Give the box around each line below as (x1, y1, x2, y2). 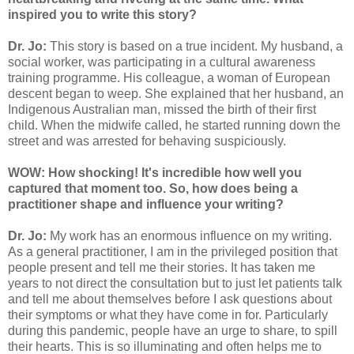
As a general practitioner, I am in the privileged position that (8, 244, 337, 258)
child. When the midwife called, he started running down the (8, 118, 341, 132)
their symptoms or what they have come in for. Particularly (8, 307, 328, 322)
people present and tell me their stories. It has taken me (8, 260, 315, 274)
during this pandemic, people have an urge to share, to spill (8, 323, 337, 337)
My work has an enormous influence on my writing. (50, 228, 332, 243)
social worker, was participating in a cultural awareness (8, 55, 315, 69)
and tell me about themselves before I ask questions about (8, 292, 332, 306)
